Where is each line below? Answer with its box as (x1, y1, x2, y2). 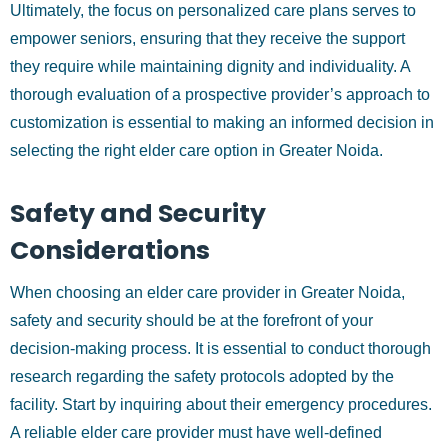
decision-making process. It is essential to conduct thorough (10, 340, 431, 357)
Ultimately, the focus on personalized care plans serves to (10, 2, 416, 19)
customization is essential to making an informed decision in (10, 114, 434, 131)
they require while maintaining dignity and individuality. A (10, 58, 410, 75)
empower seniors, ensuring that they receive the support (10, 30, 405, 47)
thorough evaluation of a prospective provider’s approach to (10, 86, 430, 103)
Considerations (10, 233, 210, 268)
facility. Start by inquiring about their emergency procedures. (10, 396, 432, 413)
